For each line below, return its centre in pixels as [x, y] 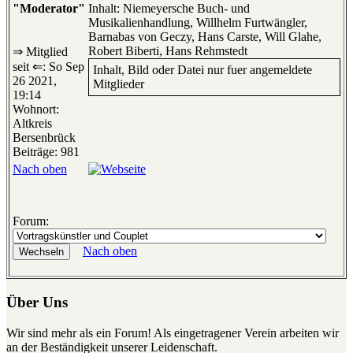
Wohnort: [36, 110]
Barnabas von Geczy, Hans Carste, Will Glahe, [205, 37]
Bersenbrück [44, 138]
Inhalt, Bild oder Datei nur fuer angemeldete [203, 70]
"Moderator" [49, 9]
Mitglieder [119, 84]
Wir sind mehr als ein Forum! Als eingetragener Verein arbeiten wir [173, 333]
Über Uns [37, 302]
